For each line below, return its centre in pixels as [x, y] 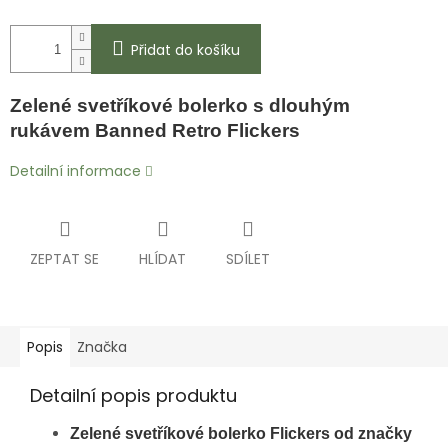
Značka [102, 347]
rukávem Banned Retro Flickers [155, 131]
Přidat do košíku [185, 50]
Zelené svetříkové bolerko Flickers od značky [241, 434]
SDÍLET [248, 259]
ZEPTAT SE [64, 259]
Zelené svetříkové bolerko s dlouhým [180, 106]
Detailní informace [75, 171]
